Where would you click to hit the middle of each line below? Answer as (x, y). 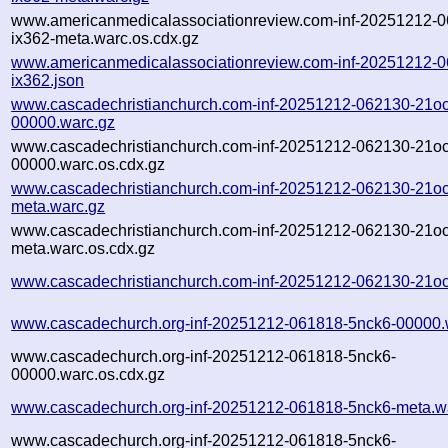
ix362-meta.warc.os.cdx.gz (105, 38)
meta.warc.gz (58, 206)
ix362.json (48, 80)
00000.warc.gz (63, 122)
